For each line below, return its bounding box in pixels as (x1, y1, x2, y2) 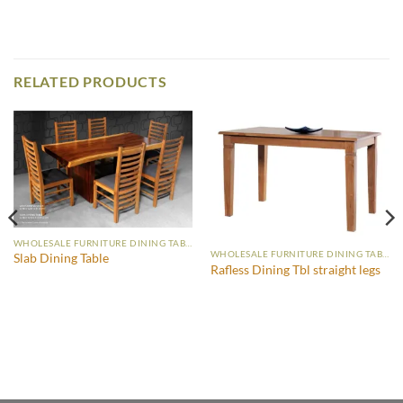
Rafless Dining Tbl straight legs (210, 262, 381, 277)
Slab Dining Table (13, 251, 109, 266)
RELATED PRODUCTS (13, 72, 167, 90)
